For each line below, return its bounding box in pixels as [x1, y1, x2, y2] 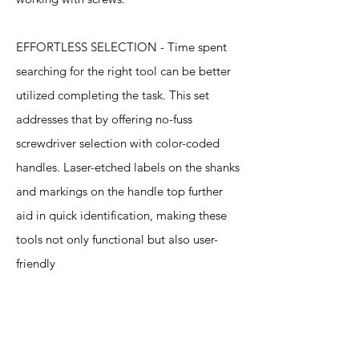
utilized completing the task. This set [16, 87, 209, 103]
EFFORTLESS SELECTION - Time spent [16, 39, 227, 54]
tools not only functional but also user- [16, 232, 218, 247]
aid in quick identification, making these [16, 208, 227, 223]
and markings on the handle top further [16, 184, 223, 199]
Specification [25, 297, 95, 312]
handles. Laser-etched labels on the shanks [16, 159, 240, 175]
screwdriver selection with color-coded [16, 135, 220, 151]
